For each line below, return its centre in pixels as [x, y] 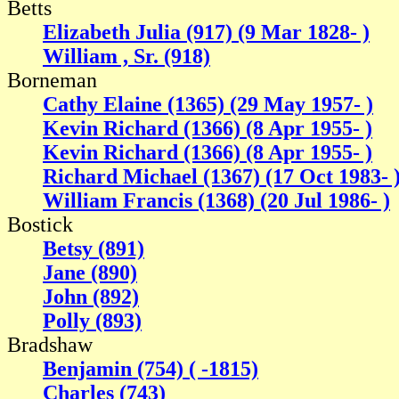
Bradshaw [50, 345]
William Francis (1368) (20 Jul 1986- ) [216, 201]
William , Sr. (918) [126, 57]
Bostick [40, 225]
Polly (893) [92, 321]
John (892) [91, 297]
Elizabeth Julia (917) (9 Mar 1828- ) [206, 33]
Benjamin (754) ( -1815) [151, 369]
